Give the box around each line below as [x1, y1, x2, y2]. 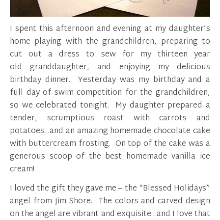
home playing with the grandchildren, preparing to [10, 35, 210, 49]
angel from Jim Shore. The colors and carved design [10, 194, 210, 209]
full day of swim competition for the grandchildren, [10, 86, 210, 100]
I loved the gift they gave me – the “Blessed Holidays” [10, 182, 210, 196]
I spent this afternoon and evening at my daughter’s [10, 22, 210, 36]
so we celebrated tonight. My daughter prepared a [10, 99, 210, 113]
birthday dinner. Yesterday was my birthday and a [10, 73, 210, 87]
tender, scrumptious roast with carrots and [10, 111, 210, 126]
